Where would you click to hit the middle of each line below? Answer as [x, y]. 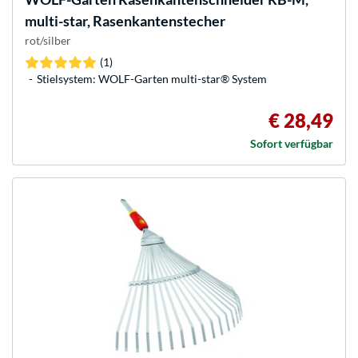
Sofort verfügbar [292, 144]
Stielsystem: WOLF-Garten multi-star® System [152, 79]
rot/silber [48, 41]
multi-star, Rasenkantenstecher [125, 21]
